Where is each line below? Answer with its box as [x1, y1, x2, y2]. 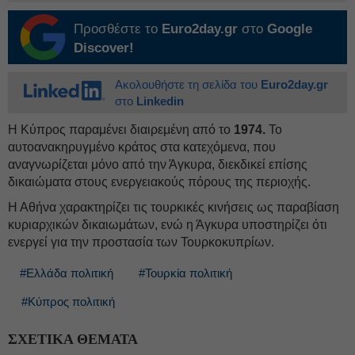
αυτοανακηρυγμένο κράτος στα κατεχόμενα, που [8, 140, 276, 154]
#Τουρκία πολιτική [139, 266, 232, 280]
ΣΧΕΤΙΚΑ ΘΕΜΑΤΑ [8, 331, 138, 347]
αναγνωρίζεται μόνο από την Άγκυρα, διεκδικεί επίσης [8, 158, 307, 171]
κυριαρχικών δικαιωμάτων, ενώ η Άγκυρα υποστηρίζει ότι [8, 218, 327, 231]
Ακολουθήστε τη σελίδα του [115, 78, 261, 91]
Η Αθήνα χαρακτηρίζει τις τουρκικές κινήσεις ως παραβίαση [8, 200, 339, 214]
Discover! [74, 40, 134, 55]
